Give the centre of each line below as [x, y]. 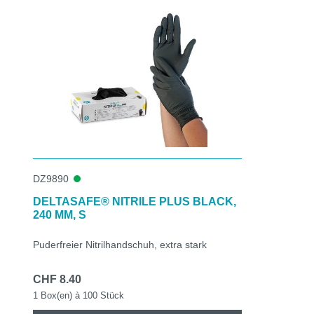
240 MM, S [60, 214]
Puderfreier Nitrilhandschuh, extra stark [120, 244]
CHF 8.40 [57, 279]
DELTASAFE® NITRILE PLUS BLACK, [135, 201]
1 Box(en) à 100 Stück [78, 295]
